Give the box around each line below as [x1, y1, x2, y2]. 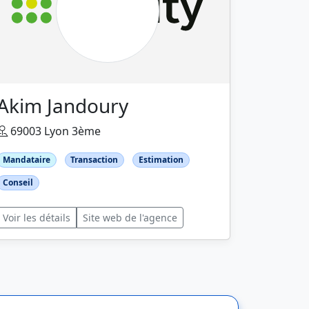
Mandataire [2, 154, 50, 166]
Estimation [138, 154, 183, 166]
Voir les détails [3, 211, 70, 225]
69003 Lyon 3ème [8, 123, 101, 139]
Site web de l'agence [83, 211, 177, 225]
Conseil [2, 177, 33, 189]
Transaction [70, 154, 119, 166]
